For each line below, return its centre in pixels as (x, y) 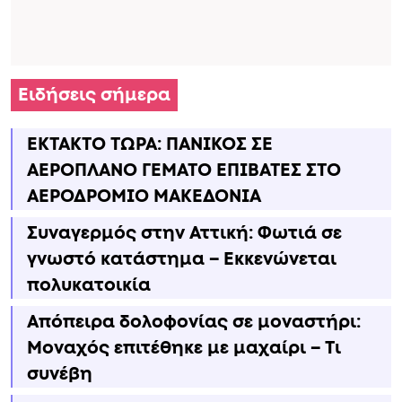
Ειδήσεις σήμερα (94, 96)
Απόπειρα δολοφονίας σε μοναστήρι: (194, 323)
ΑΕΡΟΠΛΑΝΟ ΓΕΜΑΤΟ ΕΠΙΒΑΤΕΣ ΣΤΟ (184, 171)
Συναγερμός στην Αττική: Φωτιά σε (184, 234)
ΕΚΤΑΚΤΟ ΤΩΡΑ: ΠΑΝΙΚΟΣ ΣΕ (150, 145)
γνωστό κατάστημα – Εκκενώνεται (182, 260)
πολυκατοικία (89, 286)
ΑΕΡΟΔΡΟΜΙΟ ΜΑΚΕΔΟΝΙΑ (144, 197)
